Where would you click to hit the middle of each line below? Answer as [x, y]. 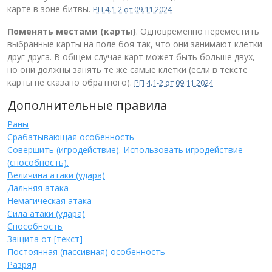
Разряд [22, 264]
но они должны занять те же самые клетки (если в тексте [127, 69]
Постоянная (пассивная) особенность [86, 251]
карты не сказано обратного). [71, 82]
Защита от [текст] [45, 239]
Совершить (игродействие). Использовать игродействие [125, 149]
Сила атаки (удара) [46, 213]
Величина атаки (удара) [56, 175]
